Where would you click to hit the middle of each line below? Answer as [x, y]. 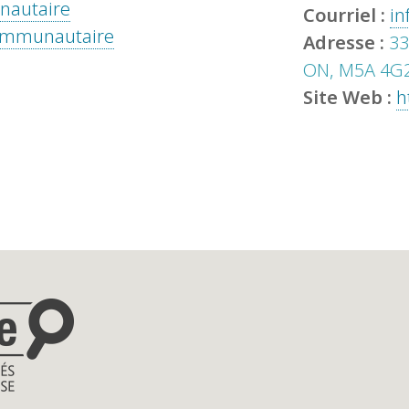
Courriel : [346, 16]
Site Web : [349, 98]
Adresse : [346, 43]
